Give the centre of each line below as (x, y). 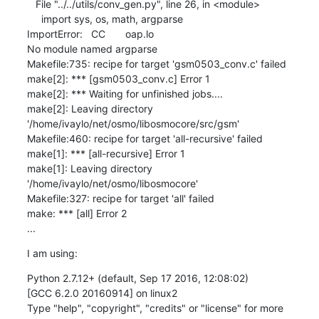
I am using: (52, 253)
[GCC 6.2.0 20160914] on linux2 (102, 293)
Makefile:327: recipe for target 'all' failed (120, 198)
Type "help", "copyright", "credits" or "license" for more (155, 308)
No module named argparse (92, 48)
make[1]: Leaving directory (89, 168)
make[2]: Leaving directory (90, 108)
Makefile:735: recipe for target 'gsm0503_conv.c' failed (156, 63)
